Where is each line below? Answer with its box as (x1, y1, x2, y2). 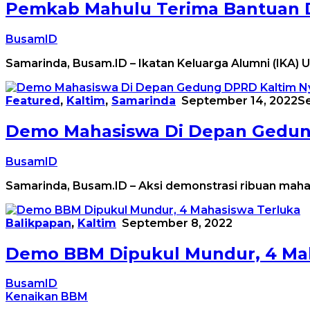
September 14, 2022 (181, 93, 298, 107)
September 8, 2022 (122, 216, 232, 230)
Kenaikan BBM (6, 290, 88, 304)
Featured (6, 93, 60, 107)
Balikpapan (6, 216, 71, 230)
